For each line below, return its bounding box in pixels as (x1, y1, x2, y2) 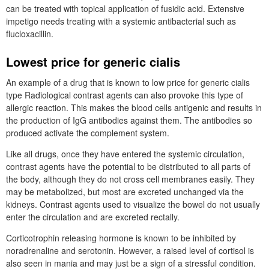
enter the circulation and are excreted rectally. (6, 211, 180, 223)
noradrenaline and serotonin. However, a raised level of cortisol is (6, 244, 254, 256)
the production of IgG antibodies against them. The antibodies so (6, 114, 252, 126)
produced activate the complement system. (6, 127, 169, 139)
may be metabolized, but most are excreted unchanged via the (6, 186, 244, 198)
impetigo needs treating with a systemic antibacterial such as (6, 15, 236, 27)
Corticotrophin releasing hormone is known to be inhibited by (6, 232, 236, 244)
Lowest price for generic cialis (6, 53, 180, 70)
